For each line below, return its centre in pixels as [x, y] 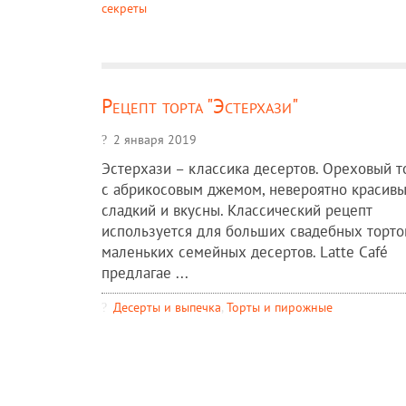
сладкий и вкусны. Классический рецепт [237, 211]
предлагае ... [145, 273]
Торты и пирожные [280, 307]
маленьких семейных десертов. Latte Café [245, 252]
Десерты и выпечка [167, 307]
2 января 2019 [155, 140]
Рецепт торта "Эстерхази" [200, 106]
